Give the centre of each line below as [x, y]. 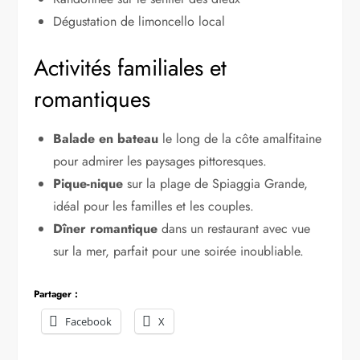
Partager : [56, 294]
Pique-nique [88, 183]
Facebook [89, 321]
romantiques [92, 99]
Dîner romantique [106, 228]
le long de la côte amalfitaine [240, 138]
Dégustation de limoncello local [139, 21]
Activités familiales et [131, 67]
